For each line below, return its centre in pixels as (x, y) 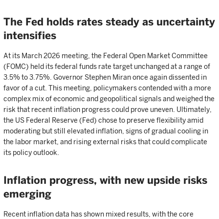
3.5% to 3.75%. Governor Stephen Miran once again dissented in (105, 77)
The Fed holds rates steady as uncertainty (109, 22)
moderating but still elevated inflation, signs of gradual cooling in (106, 131)
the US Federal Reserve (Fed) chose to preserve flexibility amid (103, 120)
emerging (27, 194)
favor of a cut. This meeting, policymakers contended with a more (107, 88)
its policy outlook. (31, 153)
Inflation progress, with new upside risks (105, 180)
